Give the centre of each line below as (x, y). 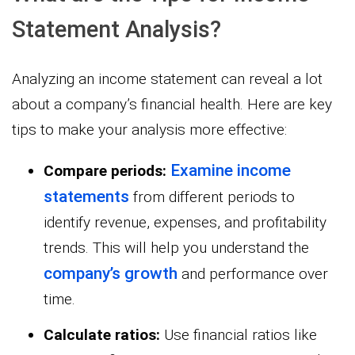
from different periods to (212, 197)
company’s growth (111, 273)
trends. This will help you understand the (176, 247)
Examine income (231, 170)
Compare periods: (105, 170)
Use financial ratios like (239, 334)
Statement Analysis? (116, 29)
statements (86, 196)
